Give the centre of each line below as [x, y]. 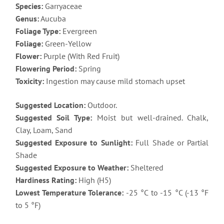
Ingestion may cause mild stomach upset [114, 81]
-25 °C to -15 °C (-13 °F [166, 193]
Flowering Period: [46, 69]
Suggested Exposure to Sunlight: [74, 143]
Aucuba [52, 19]
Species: [29, 6]
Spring [88, 69]
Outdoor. [101, 105]
